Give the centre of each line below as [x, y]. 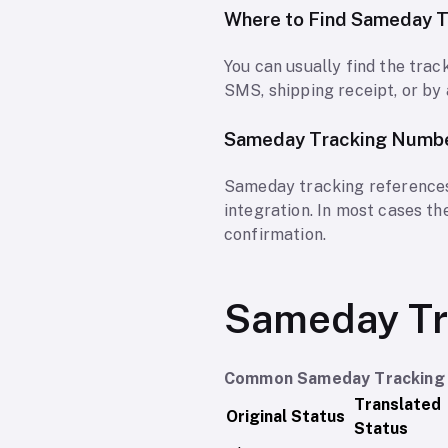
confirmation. [275, 235]
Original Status [285, 417]
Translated [397, 405]
